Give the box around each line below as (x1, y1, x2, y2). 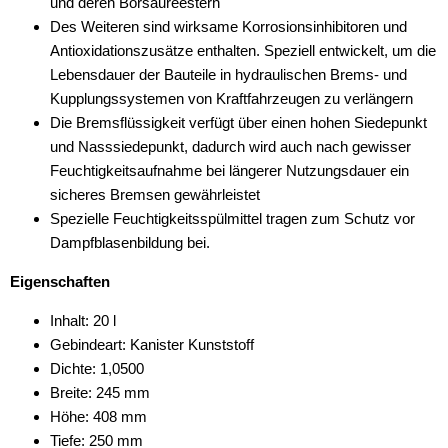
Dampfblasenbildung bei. (50, 234, 210, 251)
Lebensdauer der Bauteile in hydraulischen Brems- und (50, 66, 407, 83)
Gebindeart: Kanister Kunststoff (50, 336, 254, 353)
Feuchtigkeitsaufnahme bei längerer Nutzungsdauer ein (50, 162, 409, 179)
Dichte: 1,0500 (50, 360, 144, 377)
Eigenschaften (10, 273, 110, 290)
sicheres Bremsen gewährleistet (50, 186, 260, 203)
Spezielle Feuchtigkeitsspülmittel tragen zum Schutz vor (50, 210, 415, 227)
